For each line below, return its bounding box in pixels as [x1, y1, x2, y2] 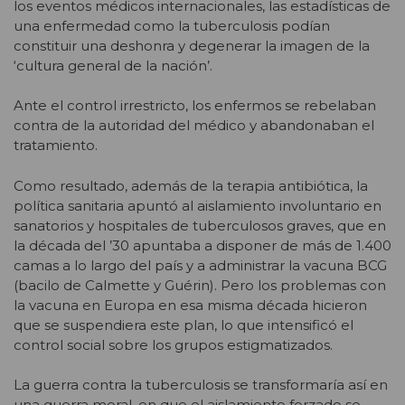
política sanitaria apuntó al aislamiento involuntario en [14, 196, 381, 214]
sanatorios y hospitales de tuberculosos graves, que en [14, 216, 386, 234]
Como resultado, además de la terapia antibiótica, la [14, 176, 368, 194]
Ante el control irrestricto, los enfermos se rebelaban [14, 97, 376, 115]
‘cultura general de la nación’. [14, 56, 212, 74]
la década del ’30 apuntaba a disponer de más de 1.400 [14, 236, 391, 254]
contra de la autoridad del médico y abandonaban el [14, 117, 374, 135]
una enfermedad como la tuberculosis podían [14, 16, 330, 34]
